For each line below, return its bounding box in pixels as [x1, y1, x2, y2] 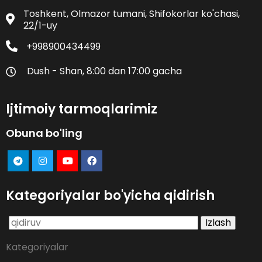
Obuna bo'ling [6, 126, 82, 141]
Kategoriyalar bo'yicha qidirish [6, 187, 215, 205]
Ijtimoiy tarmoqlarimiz [6, 100, 157, 119]
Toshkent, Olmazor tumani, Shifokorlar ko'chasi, [23, 7, 240, 21]
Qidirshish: [8, 214, 54, 228]
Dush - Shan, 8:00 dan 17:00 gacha [27, 64, 182, 78]
